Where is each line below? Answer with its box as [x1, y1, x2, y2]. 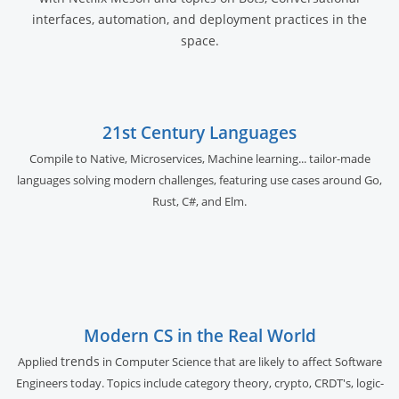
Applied [17, 353, 61, 370]
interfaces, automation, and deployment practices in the [32, 10, 367, 28]
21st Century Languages [102, 120, 297, 143]
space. [180, 31, 219, 49]
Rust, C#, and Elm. [152, 192, 247, 209]
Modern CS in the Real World [83, 323, 316, 346]
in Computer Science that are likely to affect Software [99, 353, 382, 370]
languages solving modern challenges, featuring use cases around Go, [17, 171, 382, 188]
